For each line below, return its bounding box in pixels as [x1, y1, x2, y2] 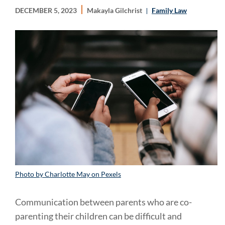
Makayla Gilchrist [87, 6, 144, 15]
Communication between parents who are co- [15, 196, 192, 207]
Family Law [152, 6, 187, 15]
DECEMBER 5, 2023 [15, 6, 77, 15]
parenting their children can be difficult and [15, 210, 182, 221]
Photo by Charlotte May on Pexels [15, 169, 121, 178]
